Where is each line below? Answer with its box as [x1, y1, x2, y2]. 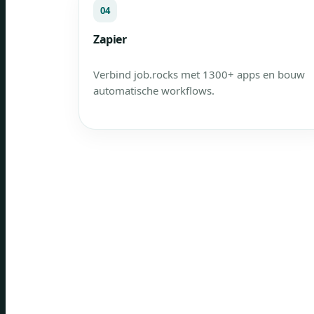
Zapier [93, 32, 127, 47]
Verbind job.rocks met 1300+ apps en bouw [93, 67, 305, 81]
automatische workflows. [93, 83, 214, 97]
